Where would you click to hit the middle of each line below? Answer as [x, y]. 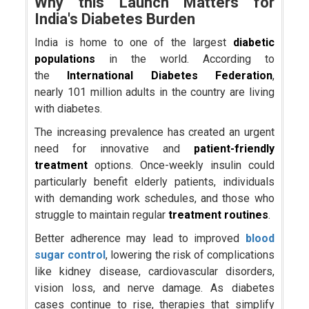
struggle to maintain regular [102, 215]
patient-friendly [234, 149]
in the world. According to [185, 59]
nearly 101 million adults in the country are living [154, 92]
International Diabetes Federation [170, 76]
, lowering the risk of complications [190, 255]
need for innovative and [114, 149]
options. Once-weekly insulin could [181, 166]
